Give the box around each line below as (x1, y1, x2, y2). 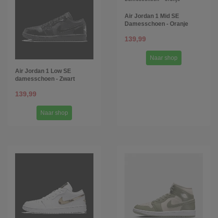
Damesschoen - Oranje (125, 20, 188, 27)
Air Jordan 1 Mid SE (125, 13, 179, 19)
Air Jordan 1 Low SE (15, 68, 71, 74)
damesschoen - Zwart (15, 75, 75, 82)
